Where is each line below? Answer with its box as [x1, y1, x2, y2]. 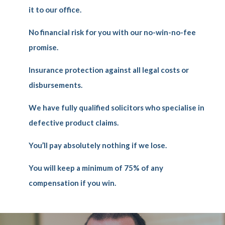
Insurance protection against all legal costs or [29, 65, 189, 74]
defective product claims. [29, 118, 119, 127]
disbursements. [29, 80, 83, 89]
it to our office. [29, 5, 82, 14]
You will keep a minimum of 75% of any [29, 163, 164, 172]
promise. [29, 43, 59, 52]
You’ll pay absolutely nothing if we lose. [29, 141, 167, 150]
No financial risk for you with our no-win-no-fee [29, 28, 196, 37]
